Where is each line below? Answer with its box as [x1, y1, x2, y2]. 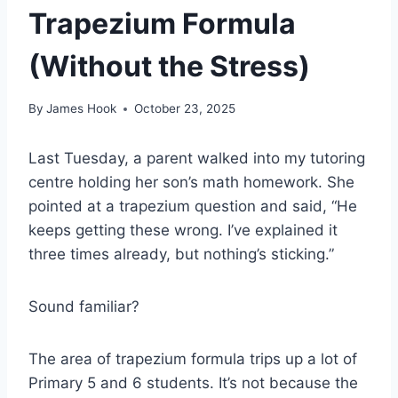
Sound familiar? [28, 298, 139, 316]
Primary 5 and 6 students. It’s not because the [28, 374, 358, 393]
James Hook [46, 101, 117, 116]
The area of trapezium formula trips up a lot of [28, 350, 357, 369]
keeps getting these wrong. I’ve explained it [28, 221, 338, 240]
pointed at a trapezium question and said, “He [28, 197, 357, 216]
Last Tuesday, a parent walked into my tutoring [28, 149, 365, 168]
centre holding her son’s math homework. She [28, 173, 354, 192]
